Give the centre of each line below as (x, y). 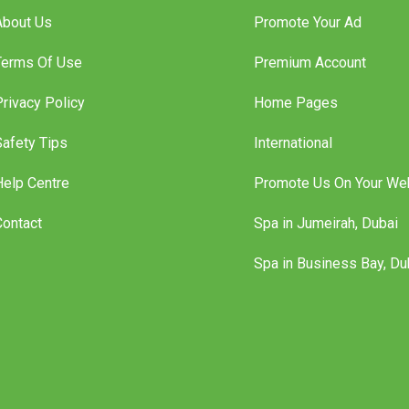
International (293, 162)
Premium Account (309, 81)
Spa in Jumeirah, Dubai (325, 242)
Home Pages (295, 121)
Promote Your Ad (307, 41)
